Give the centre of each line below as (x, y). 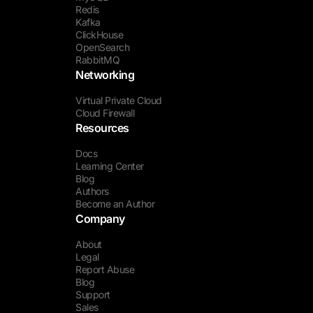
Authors (92, 191)
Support (93, 294)
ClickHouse (99, 35)
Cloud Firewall (105, 113)
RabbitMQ (97, 60)
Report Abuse (105, 269)
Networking (105, 75)
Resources (102, 128)
